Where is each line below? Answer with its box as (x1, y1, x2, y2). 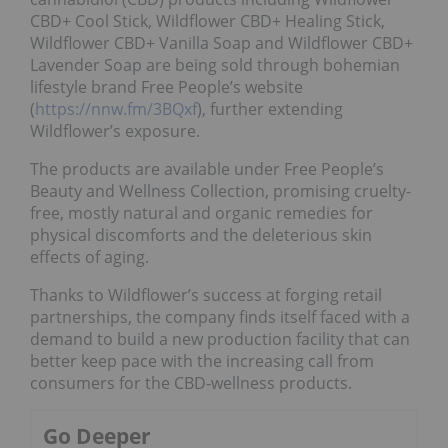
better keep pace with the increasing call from (30, 350, 374, 373)
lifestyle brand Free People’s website (30, 76, 303, 99)
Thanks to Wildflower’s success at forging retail (30, 284, 382, 307)
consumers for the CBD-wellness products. (30, 372, 352, 395)
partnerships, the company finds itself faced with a (30, 306, 410, 329)
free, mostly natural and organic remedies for (30, 202, 373, 225)
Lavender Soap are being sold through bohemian (30, 54, 400, 77)
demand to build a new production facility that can (30, 328, 410, 351)
